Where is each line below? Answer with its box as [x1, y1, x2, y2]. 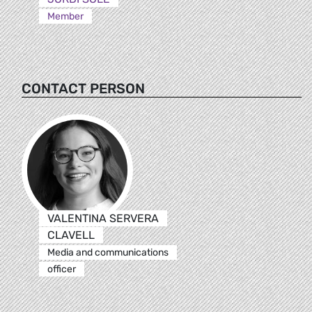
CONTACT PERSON [22, 79, 145, 97]
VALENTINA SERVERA [47, 211, 159, 225]
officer [47, 263, 76, 275]
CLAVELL [47, 228, 95, 242]
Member [47, 10, 84, 22]
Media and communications [47, 246, 169, 258]
